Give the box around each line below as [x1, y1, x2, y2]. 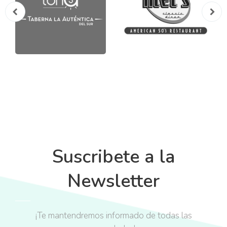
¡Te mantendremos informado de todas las [35, 210, 192, 222]
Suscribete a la [52, 144, 175, 170]
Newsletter [67, 169, 160, 194]
